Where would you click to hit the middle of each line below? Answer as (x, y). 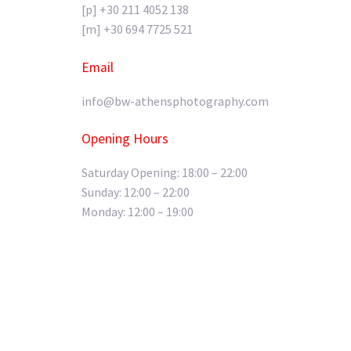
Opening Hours (125, 139)
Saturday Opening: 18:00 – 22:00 (165, 173)
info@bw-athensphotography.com (175, 101)
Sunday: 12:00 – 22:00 (136, 192)
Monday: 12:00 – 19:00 (138, 212)
